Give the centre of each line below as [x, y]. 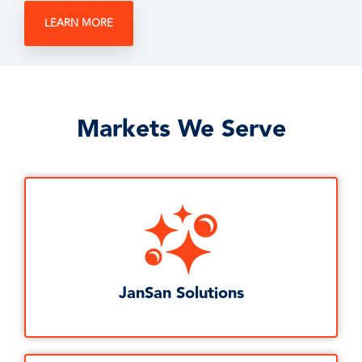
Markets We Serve [181, 130]
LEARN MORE [79, 24]
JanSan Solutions [181, 294]
